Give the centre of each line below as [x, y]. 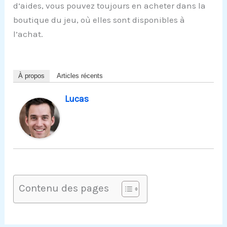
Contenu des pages [64, 188]
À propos [32, 76]
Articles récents [80, 76]
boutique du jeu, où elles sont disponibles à [99, 20]
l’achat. [28, 34]
